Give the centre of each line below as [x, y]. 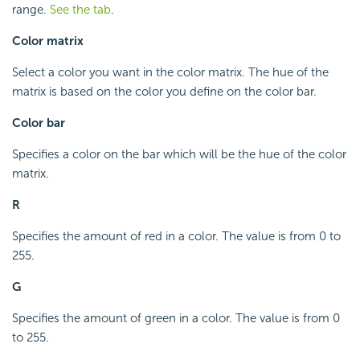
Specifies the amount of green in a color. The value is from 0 [176, 318]
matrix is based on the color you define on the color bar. [164, 91]
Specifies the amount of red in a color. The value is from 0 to [176, 236]
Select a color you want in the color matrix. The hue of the [170, 72]
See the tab [80, 9]
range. [31, 9]
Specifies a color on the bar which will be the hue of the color [179, 154]
